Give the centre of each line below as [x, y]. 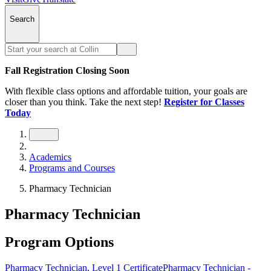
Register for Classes [204, 102]
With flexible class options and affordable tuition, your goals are [126, 91]
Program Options [59, 242]
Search [22, 19]
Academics [50, 157]
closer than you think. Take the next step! [83, 102]
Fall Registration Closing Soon [67, 70]
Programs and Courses [72, 168]
